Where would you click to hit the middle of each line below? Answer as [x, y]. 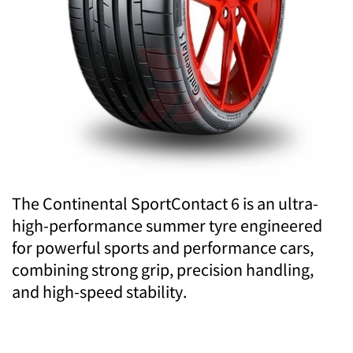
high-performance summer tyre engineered [167, 225]
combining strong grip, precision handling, [163, 269]
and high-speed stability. [99, 291]
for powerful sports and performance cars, [163, 247]
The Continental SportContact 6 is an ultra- [165, 203]
